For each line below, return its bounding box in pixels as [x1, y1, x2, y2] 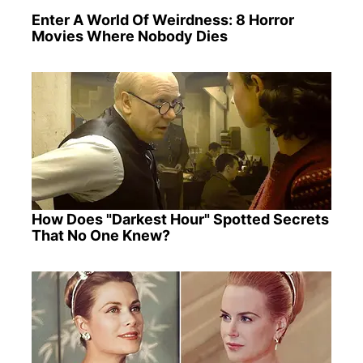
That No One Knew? [31, 227, 170, 245]
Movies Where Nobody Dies [31, 28, 228, 45]
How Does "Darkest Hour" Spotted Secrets [31, 211, 329, 228]
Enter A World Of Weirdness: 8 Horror [31, 11, 294, 29]
